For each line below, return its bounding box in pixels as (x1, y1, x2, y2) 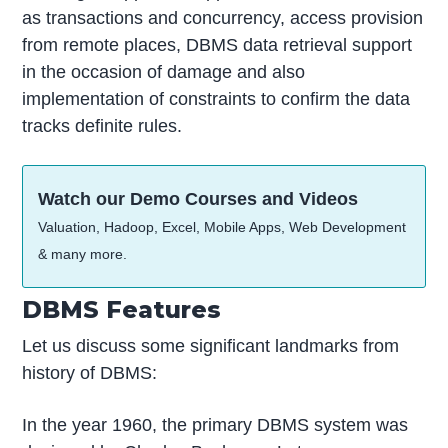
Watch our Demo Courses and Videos (38, 189, 359, 210)
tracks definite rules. (22, 116, 183, 137)
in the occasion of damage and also (22, 62, 306, 83)
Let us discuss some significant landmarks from (22, 336, 400, 356)
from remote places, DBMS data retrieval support (22, 35, 413, 56)
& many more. (38, 246, 128, 263)
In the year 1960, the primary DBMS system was (22, 414, 409, 435)
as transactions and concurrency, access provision (22, 8, 424, 29)
